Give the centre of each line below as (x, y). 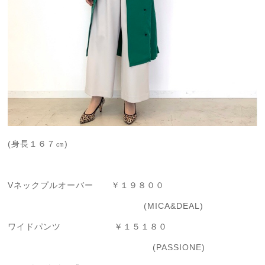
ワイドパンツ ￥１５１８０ (88, 227)
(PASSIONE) (107, 248)
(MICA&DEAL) (106, 206)
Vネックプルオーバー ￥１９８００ (86, 185)
